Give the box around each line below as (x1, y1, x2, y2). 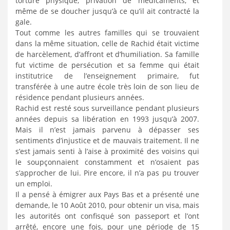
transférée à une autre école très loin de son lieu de (15, 82, 199, 91)
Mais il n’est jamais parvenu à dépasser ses (15, 125, 199, 135)
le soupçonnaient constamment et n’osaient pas (15, 157, 199, 167)
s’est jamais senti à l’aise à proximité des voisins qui (15, 146, 199, 156)
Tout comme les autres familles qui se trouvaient (15, 28, 199, 37)
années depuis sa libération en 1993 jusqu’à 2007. (15, 114, 199, 124)
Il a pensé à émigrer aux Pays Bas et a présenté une (15, 189, 199, 199)
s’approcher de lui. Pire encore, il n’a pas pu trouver (15, 168, 199, 178)
